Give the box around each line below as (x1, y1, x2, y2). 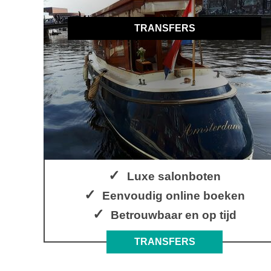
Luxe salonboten (126, 169, 221, 183)
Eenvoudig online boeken (102, 189, 246, 202)
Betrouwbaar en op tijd (111, 208, 237, 221)
